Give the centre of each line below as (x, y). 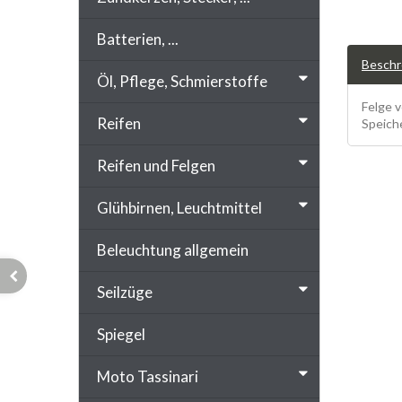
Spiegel (121, 334)
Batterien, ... (138, 39)
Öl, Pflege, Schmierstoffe (182, 81)
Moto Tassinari (148, 376)
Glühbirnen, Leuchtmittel (179, 207)
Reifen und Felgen (156, 165)
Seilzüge (125, 292)
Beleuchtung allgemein (173, 249)
